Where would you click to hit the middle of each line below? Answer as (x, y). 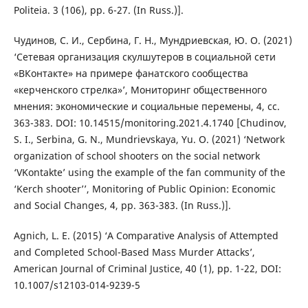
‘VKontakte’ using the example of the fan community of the (149, 172)
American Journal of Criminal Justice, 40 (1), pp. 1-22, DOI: (147, 268)
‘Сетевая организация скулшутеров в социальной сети (144, 56)
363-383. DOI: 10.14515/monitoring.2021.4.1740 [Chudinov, (150, 122)
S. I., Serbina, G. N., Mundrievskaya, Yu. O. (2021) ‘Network (149, 139)
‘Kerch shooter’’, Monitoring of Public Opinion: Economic (144, 188)
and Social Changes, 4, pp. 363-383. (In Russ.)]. (122, 205)
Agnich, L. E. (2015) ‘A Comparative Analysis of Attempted (146, 235)
